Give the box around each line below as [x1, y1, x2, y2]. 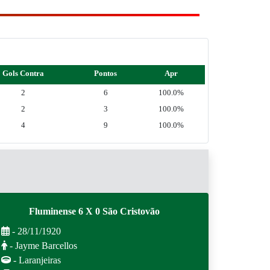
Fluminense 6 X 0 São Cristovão [28, 206, 160, 216]
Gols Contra [2, 69, 44, 78]
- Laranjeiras [11, 255, 61, 265]
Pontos [94, 69, 117, 78]
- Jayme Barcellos [7, 240, 77, 251]
